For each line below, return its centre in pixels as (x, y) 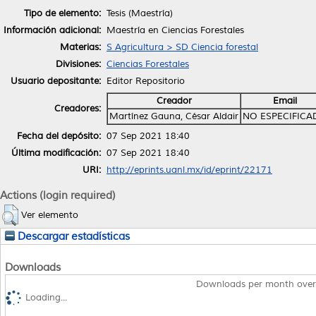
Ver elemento (50, 215)
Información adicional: (52, 30)
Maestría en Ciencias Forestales (175, 30)
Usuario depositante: (56, 81)
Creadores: (78, 108)
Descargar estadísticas (72, 236)
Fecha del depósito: (59, 136)
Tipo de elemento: (62, 13)
